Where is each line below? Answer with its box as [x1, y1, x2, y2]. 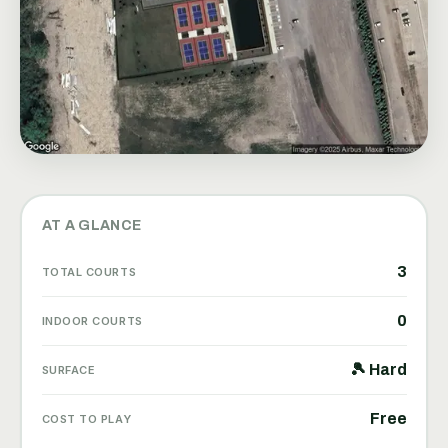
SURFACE [41, 362, 96, 377]
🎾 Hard [349, 360, 407, 378]
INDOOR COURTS [41, 313, 143, 328]
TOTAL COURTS [41, 264, 137, 279]
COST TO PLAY [41, 411, 132, 426]
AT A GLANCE [41, 217, 142, 233]
